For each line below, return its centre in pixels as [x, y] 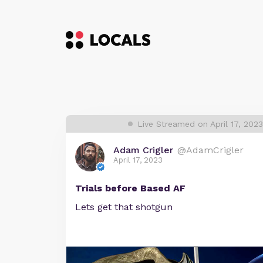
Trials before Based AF [130, 188]
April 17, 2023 [138, 160]
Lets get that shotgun [124, 207]
